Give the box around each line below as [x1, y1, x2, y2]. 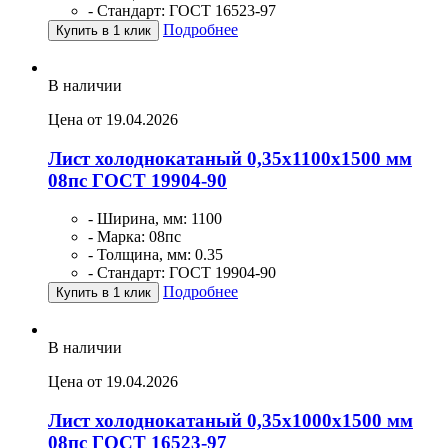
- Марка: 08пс [88, 228, 181, 246]
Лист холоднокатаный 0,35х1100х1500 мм [48, 147, 412, 169]
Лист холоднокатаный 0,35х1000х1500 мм [48, 410, 413, 432]
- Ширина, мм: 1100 [88, 210, 222, 228]
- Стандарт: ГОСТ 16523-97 [88, 2, 276, 19]
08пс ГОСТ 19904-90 [48, 169, 227, 191]
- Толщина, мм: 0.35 [88, 246, 223, 264]
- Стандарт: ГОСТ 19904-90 [88, 264, 276, 282]
